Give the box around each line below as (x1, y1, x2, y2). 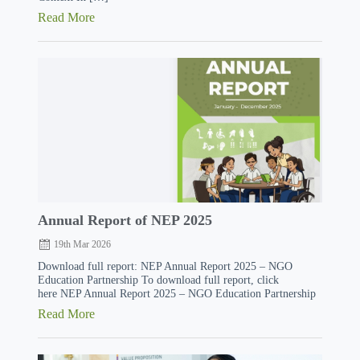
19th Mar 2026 (53, 239, 111, 250)
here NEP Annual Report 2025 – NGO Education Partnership (37, 287, 316, 300)
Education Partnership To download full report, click (37, 273, 279, 286)
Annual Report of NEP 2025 (37, 212, 212, 228)
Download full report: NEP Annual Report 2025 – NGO (37, 260, 292, 272)
